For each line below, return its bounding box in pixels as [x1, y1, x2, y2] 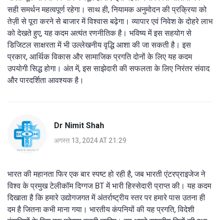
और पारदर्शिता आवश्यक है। [7, 75, 84, 85]
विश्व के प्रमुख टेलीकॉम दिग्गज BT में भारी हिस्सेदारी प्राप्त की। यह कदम [7, 181, 211, 191]
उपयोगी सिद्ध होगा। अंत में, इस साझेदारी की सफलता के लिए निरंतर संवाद [7, 63, 210, 73]
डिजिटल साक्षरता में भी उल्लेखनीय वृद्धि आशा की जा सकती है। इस [7, 40, 191, 50]
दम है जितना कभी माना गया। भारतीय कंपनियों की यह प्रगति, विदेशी [7, 204, 194, 214]
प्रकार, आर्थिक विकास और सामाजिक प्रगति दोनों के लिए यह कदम [7, 52, 192, 61]
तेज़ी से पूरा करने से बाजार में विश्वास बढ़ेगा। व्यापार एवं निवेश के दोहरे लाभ [7, 16, 213, 26]
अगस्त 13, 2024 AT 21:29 [54, 137, 126, 145]
